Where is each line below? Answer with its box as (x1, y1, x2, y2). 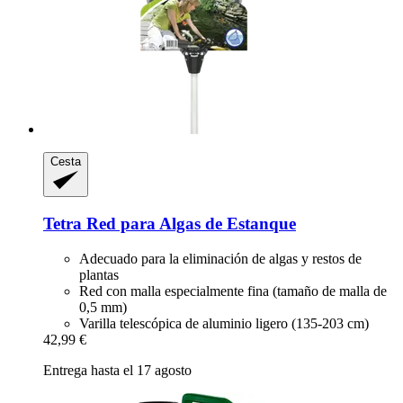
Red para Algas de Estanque (82, 213, 296, 233)
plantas (79, 266, 119, 282)
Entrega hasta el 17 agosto (43, 362, 192, 378)
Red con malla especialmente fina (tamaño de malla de (79, 282, 387, 299)
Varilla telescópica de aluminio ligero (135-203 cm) (79, 315, 369, 331)
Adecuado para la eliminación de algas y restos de (79, 250, 362, 266)
